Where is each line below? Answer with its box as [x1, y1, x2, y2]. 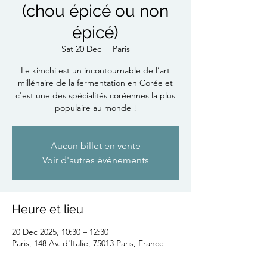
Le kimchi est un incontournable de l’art [21, 65, 170, 76]
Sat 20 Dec [61, 44, 101, 55]
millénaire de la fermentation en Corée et [18, 77, 173, 89]
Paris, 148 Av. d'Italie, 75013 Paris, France [12, 238, 164, 249]
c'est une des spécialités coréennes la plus [15, 90, 175, 101]
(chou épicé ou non [22, 1, 169, 21]
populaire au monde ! [54, 103, 136, 114]
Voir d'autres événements [42, 154, 149, 166]
